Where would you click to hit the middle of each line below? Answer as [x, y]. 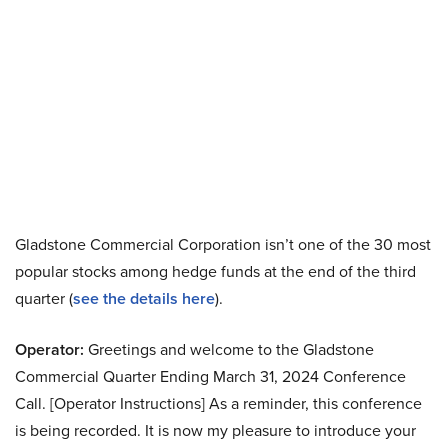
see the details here [144, 298]
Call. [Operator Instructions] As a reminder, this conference [218, 403]
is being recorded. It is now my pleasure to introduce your [215, 430]
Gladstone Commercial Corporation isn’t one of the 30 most [223, 244]
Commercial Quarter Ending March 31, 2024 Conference [210, 376]
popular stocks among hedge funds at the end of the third [215, 271]
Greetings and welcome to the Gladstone [229, 349]
